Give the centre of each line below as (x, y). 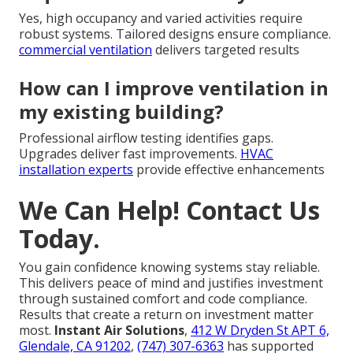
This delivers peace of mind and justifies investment (171, 282)
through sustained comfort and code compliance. (163, 298)
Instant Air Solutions (119, 330)
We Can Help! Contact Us (169, 210)
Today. (59, 238)
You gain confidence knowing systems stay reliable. (169, 267)
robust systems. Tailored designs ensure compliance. (175, 33)
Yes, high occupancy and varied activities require (161, 18)
